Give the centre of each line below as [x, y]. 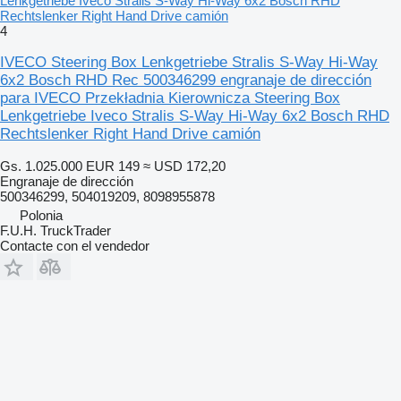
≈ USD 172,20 [184, 166]
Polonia [41, 215]
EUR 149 [113, 166]
